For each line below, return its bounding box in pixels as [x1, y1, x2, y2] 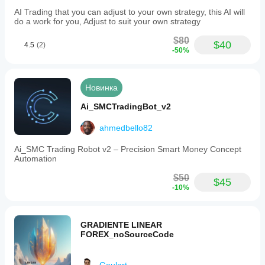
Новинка [85, 83, 118, 92]
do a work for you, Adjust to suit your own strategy [14, 17, 201, 26]
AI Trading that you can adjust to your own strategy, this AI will [14, 7, 245, 17]
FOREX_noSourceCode [80, 230, 174, 239]
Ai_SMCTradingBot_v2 [80, 102, 171, 111]
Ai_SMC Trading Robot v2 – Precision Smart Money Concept [14, 144, 241, 154]
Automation [14, 154, 57, 163]
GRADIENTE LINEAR [80, 220, 162, 230]
